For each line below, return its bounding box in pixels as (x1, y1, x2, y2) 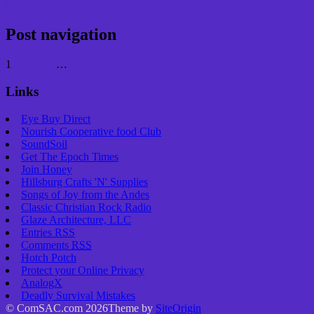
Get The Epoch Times (21, 150, 118, 163)
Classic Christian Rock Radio (21, 200, 151, 213)
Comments (21, 238, 71, 251)
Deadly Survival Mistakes (21, 289, 135, 301)
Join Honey (21, 163, 72, 175)
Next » (84, 58, 114, 71)
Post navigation (6, 25, 116, 44)
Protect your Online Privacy (21, 264, 144, 276)
